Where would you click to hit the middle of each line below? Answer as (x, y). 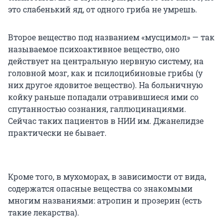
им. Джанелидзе (170, 121)
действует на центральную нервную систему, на (106, 61)
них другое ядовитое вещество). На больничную (106, 85)
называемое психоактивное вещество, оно (94, 49)
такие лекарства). (44, 213)
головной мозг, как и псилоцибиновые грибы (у (105, 73)
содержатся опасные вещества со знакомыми (100, 189)
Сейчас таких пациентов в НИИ (73, 121)
